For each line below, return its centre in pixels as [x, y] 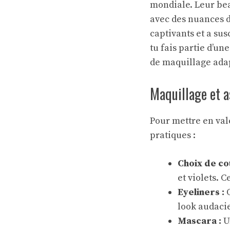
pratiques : [173, 135]
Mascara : [199, 221]
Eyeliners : [201, 192]
